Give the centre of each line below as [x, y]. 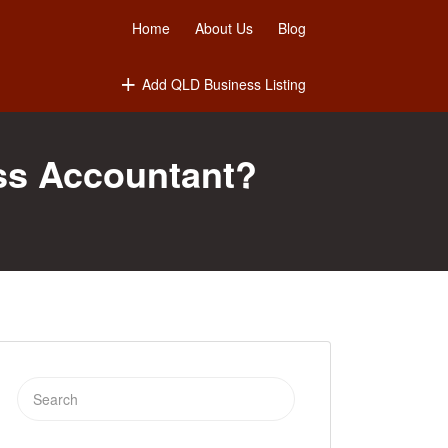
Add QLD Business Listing [224, 84]
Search [38, 390]
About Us [224, 28]
